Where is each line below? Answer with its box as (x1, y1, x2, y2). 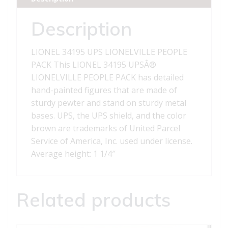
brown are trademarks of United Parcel (31, 123, 180, 134)
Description (31, 17, 132, 41)
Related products (16, 188, 170, 212)
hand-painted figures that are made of (31, 84, 177, 96)
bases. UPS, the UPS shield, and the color (31, 110, 186, 122)
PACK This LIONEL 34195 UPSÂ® (31, 59, 156, 71)
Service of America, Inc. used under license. (31, 135, 192, 147)
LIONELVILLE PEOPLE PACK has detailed (31, 72, 184, 83)
